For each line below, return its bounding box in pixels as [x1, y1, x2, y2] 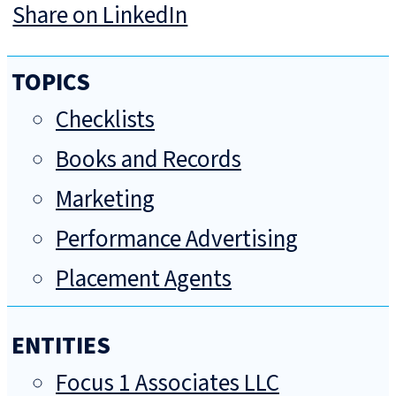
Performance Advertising [56, 222, 298, 257]
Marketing [56, 182, 155, 217]
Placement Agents [56, 262, 232, 297]
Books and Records [56, 142, 241, 178]
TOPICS [11, 65, 90, 101]
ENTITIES [11, 329, 110, 364]
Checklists [56, 103, 155, 138]
